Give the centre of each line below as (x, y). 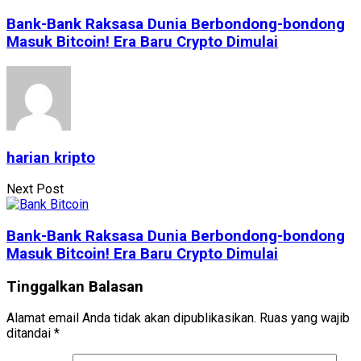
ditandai (30, 334)
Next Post (35, 189)
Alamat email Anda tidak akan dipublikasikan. (131, 318)
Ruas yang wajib (305, 318)
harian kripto (51, 158)
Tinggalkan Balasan (75, 286)
